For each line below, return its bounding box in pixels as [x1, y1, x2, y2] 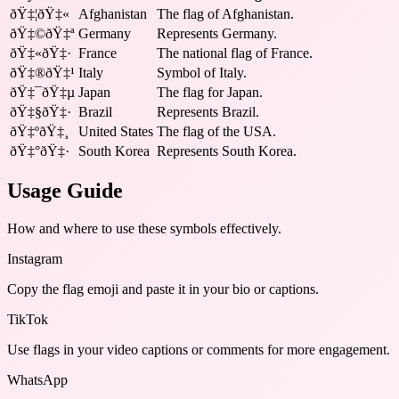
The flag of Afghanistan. [157, 5, 294, 21]
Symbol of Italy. [157, 64, 247, 80]
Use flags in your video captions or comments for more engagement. [7, 342, 390, 358]
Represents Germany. [157, 25, 277, 41]
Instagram [7, 251, 62, 267]
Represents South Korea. [157, 142, 297, 159]
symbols [170, 221, 216, 237]
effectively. [216, 221, 281, 237]
